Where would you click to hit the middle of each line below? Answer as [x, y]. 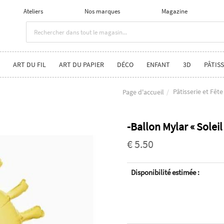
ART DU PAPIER [81, 64]
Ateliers [33, 11]
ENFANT [158, 64]
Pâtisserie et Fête [198, 91]
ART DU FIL [29, 64]
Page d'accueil [143, 92]
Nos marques [102, 11]
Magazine [174, 11]
